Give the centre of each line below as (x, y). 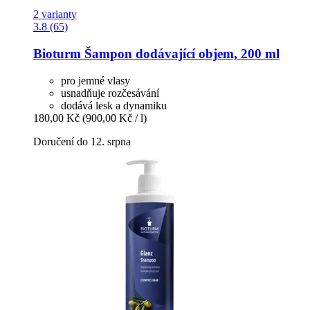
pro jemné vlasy (95, 80)
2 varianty (55, 15)
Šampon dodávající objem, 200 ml (180, 54)
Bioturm (57, 54)
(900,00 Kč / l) (115, 118)
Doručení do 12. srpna (82, 141)
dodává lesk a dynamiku (114, 105)
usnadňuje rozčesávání (110, 93)
